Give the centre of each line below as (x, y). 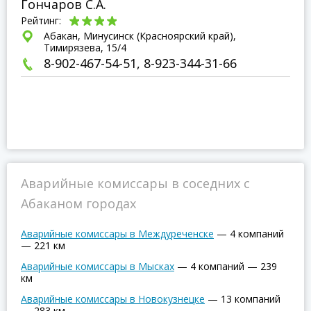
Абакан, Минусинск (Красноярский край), (140, 36)
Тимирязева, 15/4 (85, 48)
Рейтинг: (42, 20)
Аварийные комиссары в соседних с (135, 183)
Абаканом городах (78, 203)
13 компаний (251, 299)
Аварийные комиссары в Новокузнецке (113, 299)
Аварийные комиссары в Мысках (98, 266)
